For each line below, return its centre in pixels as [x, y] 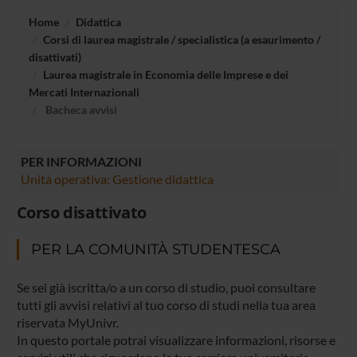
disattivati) [55, 57]
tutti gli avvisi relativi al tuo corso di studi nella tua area [166, 305]
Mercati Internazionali [84, 92]
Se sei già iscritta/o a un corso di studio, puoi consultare [166, 288]
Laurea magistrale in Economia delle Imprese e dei [165, 74]
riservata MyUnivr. [67, 323]
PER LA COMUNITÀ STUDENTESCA [155, 250]
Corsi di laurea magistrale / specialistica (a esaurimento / [181, 39]
